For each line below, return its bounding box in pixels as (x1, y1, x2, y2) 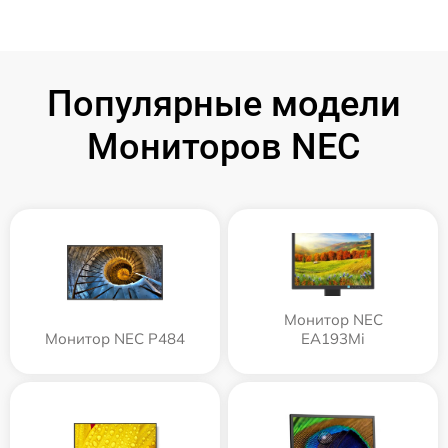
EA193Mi (301, 328, 365, 348)
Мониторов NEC (87, 125, 361, 168)
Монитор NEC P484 (45, 328, 185, 348)
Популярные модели (47, 82, 401, 125)
